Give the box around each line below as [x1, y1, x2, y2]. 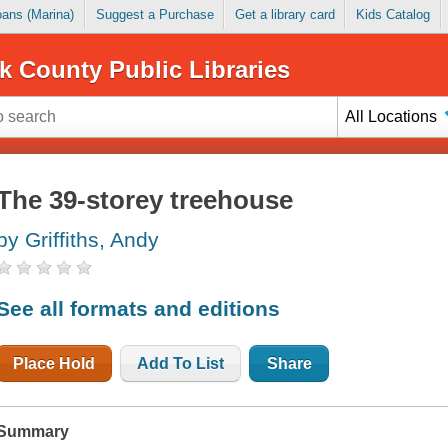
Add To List [137, 354, 225, 372]
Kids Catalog [355, 7, 430, 23]
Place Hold [13, 354, 96, 372]
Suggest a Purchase [95, 7, 214, 23]
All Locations [345, 107, 438, 125]
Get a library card [234, 7, 335, 23]
